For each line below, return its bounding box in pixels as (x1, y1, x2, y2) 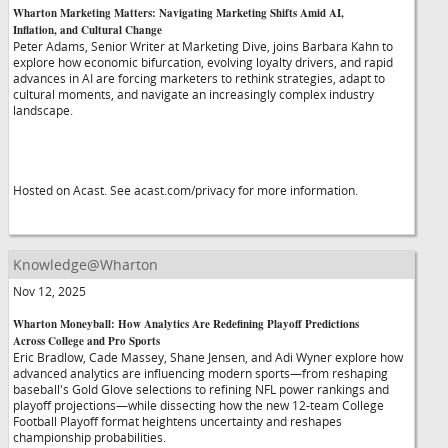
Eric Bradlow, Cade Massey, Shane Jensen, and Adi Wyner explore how (13, 349, 403, 365)
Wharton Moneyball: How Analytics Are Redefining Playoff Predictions (13, 316, 359, 332)
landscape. (13, 102, 73, 118)
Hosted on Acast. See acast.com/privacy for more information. (13, 182, 358, 198)
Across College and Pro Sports (13, 333, 160, 349)
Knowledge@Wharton (13, 255, 158, 274)
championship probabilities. (13, 429, 166, 445)
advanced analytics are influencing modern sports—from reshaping (13, 365, 388, 381)
